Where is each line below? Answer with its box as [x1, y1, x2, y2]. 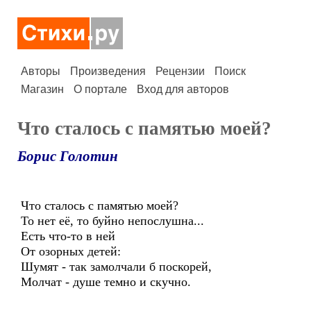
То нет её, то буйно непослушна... [21, 214, 204, 228]
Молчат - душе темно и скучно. [21, 275, 191, 289]
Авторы [21, 65, 60, 77]
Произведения [70, 65, 146, 77]
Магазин [21, 83, 64, 95]
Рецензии [155, 65, 205, 77]
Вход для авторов [137, 83, 229, 95]
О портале [74, 83, 127, 95]
